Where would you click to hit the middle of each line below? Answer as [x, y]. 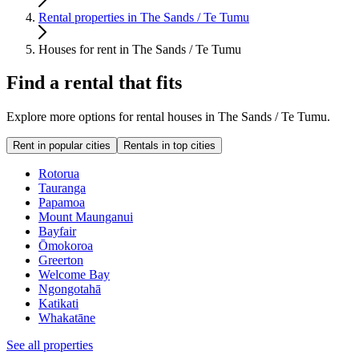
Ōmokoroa [66, 246]
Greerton [61, 260]
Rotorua [59, 174]
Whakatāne [67, 318]
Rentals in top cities [169, 146]
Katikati [58, 304]
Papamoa [62, 203]
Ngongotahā [70, 289]
